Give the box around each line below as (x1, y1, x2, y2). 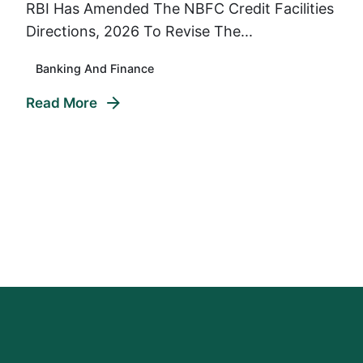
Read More (26, 94, 97, 112)
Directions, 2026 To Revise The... (26, 23, 253, 41)
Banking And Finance (36, 61, 154, 75)
